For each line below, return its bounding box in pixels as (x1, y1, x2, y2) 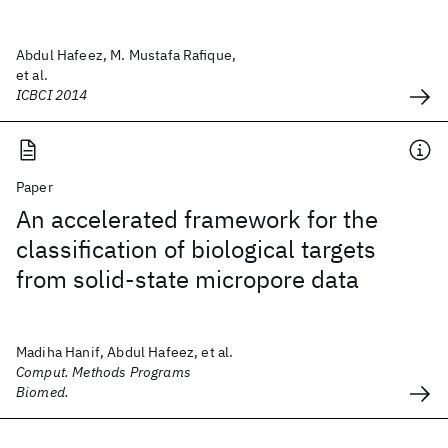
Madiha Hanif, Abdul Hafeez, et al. (16, 343, 234, 361)
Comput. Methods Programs (16, 363, 191, 381)
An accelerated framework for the (16, 203, 378, 235)
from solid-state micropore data (16, 263, 359, 295)
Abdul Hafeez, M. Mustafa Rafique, (16, 46, 237, 64)
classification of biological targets (16, 233, 376, 265)
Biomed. (16, 383, 70, 401)
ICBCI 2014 (16, 86, 88, 104)
